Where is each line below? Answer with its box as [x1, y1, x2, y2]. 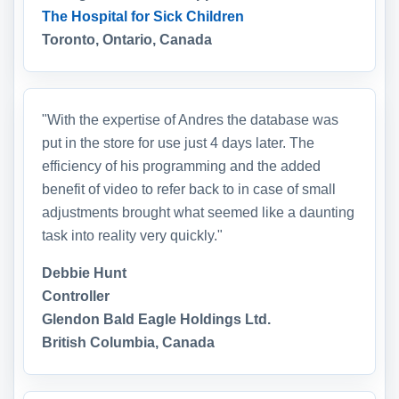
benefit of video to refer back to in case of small [42, 182, 336, 198]
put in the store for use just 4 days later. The [42, 135, 314, 151]
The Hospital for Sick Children [42, 9, 244, 25]
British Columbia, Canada [42, 335, 215, 351]
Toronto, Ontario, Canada [42, 32, 212, 48]
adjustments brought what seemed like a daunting [42, 205, 354, 221]
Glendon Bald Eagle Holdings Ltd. [42, 312, 271, 328]
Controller [42, 289, 110, 305]
